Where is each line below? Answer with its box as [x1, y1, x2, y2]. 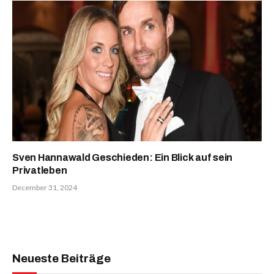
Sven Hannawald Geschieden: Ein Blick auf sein [12, 152, 233, 163]
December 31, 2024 [12, 182, 77, 192]
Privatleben [12, 165, 67, 176]
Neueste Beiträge [12, 251, 111, 265]
